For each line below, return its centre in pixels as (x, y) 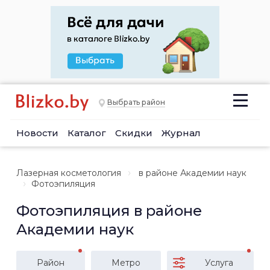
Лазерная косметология (69, 173)
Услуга (219, 263)
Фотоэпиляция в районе (109, 211)
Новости (37, 133)
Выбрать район (136, 102)
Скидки (134, 133)
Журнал (181, 133)
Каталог (87, 133)
